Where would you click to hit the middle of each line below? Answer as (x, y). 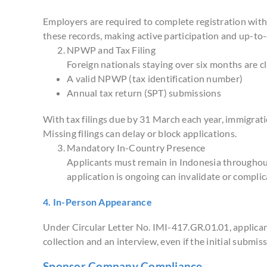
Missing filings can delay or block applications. (140, 133)
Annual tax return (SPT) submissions (144, 92)
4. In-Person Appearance (97, 202)
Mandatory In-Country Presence (136, 147)
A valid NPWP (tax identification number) (155, 78)
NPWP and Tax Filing (111, 49)
